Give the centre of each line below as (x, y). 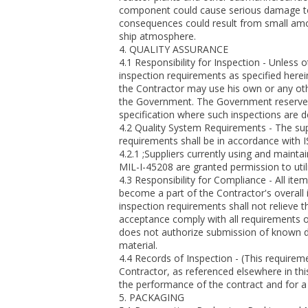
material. (138, 245)
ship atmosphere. (157, 36)
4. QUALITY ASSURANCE (174, 49)
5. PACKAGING (152, 297)
